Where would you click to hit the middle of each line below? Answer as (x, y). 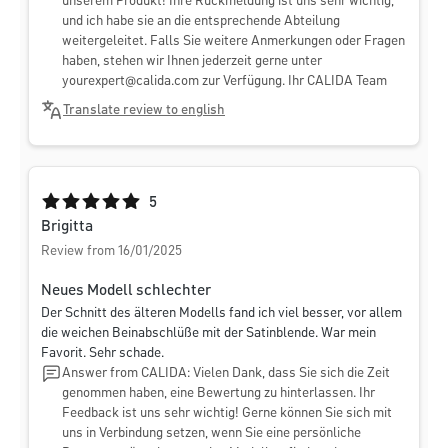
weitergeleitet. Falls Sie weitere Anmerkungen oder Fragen (233, 41)
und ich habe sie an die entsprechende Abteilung (201, 21)
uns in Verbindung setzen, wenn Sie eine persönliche (211, 433)
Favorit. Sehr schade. (102, 353)
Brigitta (67, 227)
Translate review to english (144, 110)
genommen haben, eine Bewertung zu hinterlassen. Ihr (218, 393)
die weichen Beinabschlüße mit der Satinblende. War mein (208, 333)
